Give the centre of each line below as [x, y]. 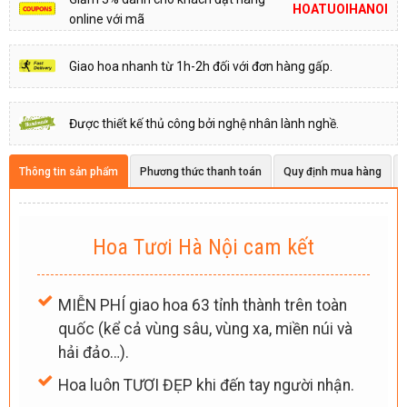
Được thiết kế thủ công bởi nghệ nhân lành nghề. [204, 123]
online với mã [107, 19]
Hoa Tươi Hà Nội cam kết [203, 247]
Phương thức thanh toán [201, 171]
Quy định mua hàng [333, 171]
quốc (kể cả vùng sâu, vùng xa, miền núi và [205, 328]
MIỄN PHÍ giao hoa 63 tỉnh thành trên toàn [202, 305]
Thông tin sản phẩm [69, 171]
